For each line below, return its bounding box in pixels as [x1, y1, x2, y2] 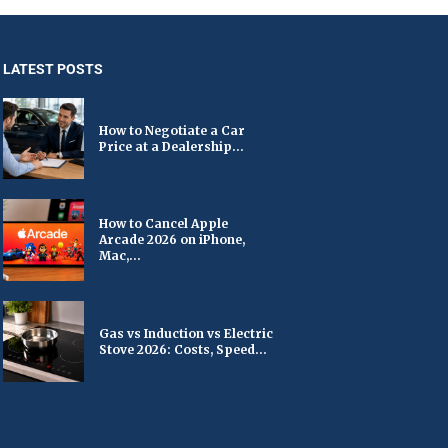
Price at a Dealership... [98, 138, 244, 154]
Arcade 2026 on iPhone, [98, 232, 245, 248]
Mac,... [98, 248, 141, 264]
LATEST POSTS [2, 60, 103, 77]
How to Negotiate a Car [98, 122, 245, 138]
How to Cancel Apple [98, 216, 228, 232]
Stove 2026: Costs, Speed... [98, 341, 267, 357]
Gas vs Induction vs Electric [98, 325, 273, 341]
